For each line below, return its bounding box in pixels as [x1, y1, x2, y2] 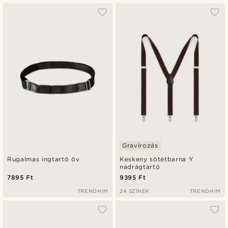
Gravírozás [122, 141, 158, 149]
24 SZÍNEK [120, 187, 150, 194]
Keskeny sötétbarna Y [120, 155, 194, 163]
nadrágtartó [120, 162, 160, 170]
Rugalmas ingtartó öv [7, 155, 80, 163]
